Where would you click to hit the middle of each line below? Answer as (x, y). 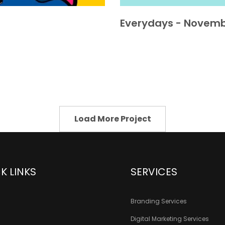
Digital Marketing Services (170, 218)
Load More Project (113, 119)
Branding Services (158, 201)
